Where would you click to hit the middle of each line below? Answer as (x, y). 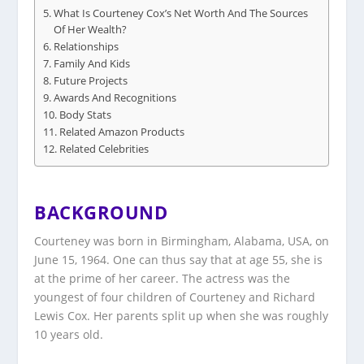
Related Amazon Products (121, 132)
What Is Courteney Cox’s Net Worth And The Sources (180, 14)
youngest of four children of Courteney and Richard (175, 297)
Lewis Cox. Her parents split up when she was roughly (182, 316)
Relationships (86, 47)
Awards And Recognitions (115, 98)
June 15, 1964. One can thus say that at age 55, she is (179, 260)
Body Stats (85, 115)
